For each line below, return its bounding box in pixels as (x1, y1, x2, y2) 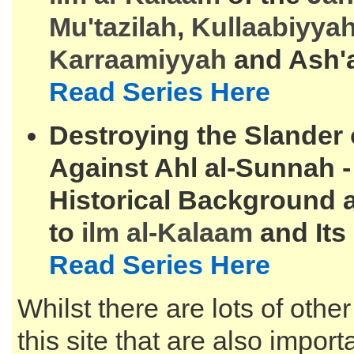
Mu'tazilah (49, 12, 177, 42)
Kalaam (157, 217, 253, 247)
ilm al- (81, 217, 157, 247)
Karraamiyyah (49, 44, 227, 74)
